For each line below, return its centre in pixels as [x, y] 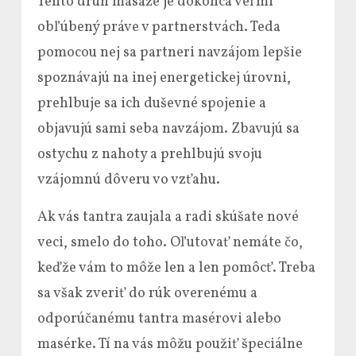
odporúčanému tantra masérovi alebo [159, 319]
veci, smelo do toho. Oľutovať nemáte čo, [170, 242]
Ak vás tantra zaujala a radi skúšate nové [168, 217]
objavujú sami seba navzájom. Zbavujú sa [168, 129]
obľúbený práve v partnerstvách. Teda [159, 27]
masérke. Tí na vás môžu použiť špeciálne [170, 344]
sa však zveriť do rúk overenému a [147, 293]
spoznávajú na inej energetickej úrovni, [164, 78]
